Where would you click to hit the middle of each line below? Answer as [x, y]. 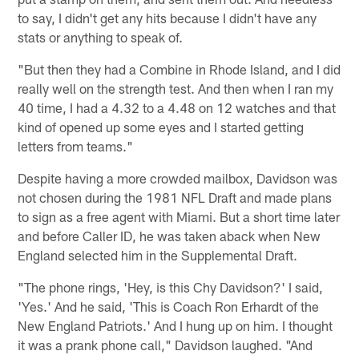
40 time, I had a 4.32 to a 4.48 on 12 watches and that [177, 108]
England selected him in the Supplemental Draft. [158, 255]
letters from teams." [76, 146]
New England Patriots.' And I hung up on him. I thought [175, 326]
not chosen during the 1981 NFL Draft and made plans [175, 198]
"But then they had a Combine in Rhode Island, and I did [179, 69]
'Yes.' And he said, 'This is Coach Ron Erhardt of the [169, 307]
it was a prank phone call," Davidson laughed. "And [165, 345]
